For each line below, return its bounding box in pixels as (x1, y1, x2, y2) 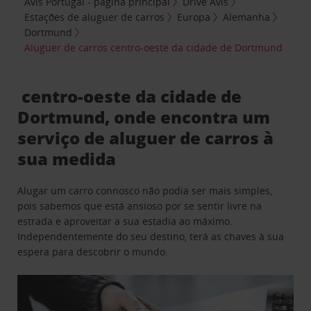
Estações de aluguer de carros (24, 10, 165, 24)
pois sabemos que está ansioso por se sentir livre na (17, 199, 262, 212)
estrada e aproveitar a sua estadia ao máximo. (17, 214, 233, 228)
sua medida (17, 146, 117, 170)
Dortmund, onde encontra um (17, 105, 271, 128)
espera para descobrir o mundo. (17, 244, 169, 258)
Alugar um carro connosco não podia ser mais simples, (17, 183, 273, 197)
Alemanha (223, 10, 271, 24)
